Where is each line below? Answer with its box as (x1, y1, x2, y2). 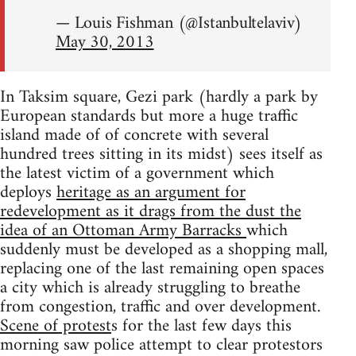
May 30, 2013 (56, 26, 154, 58)
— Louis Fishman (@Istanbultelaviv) (56, 7, 302, 39)
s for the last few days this (111, 310, 292, 342)
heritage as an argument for (56, 176, 246, 208)
